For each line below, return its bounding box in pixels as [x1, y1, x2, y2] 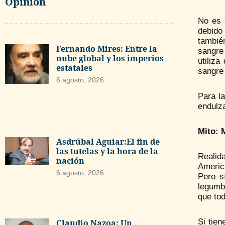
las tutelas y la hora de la [56, 146, 158, 157]
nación [56, 155, 84, 167]
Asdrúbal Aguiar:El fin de [56, 136, 160, 148]
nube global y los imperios [56, 52, 164, 64]
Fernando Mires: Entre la [56, 43, 157, 54]
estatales [56, 62, 92, 73]
